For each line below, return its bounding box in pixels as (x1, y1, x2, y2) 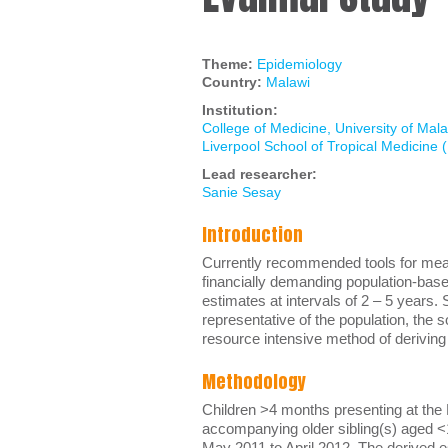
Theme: (202, 56, 257, 72)
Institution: (202, 102, 282, 118)
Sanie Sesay (202, 184, 281, 200)
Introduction (202, 221, 303, 248)
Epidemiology (257, 56, 342, 72)
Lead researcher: (202, 166, 321, 182)
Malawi (266, 74, 310, 90)
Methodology (202, 368, 306, 395)
